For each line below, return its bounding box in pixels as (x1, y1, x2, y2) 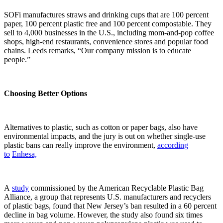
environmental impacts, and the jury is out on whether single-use (4, 131, 206, 140)
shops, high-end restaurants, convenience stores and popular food (4, 37, 208, 46)
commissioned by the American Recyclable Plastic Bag (29, 183, 204, 192)
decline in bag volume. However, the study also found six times (4, 210, 203, 219)
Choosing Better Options (4, 89, 87, 98)
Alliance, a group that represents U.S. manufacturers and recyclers (4, 192, 211, 201)
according (157, 140, 188, 149)
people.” (4, 55, 30, 64)
